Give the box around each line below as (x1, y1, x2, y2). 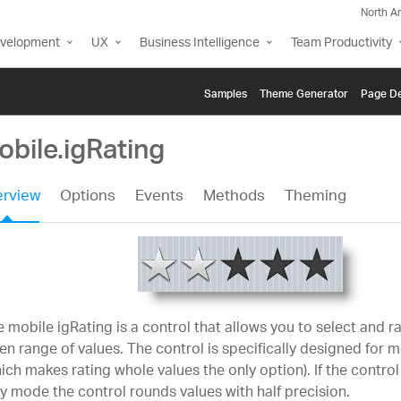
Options (59, 181, 115, 214)
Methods (202, 181, 265, 214)
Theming (284, 181, 346, 214)
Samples (204, 76, 247, 107)
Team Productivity (291, 30, 392, 57)
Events (134, 181, 183, 214)
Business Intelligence (140, 30, 260, 57)
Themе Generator (260, 76, 348, 107)
